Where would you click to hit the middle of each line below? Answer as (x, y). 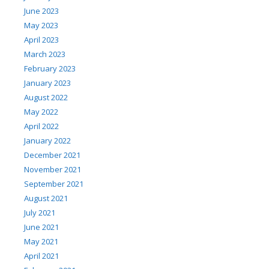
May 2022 (41, 111)
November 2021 (53, 169)
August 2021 (46, 198)
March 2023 (45, 54)
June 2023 (41, 11)
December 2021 (52, 155)
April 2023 (41, 39)
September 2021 (54, 183)
